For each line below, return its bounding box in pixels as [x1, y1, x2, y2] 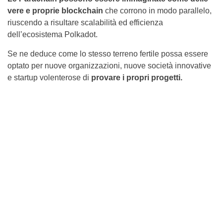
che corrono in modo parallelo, [103, 6, 212, 15]
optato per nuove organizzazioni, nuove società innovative [7, 61, 211, 70]
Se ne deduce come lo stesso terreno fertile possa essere [7, 50, 208, 58]
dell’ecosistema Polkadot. [7, 30, 98, 39]
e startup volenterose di [7, 73, 91, 82]
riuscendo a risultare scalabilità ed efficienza [7, 18, 163, 27]
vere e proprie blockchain [7, 6, 103, 15]
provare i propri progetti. [91, 73, 182, 82]
